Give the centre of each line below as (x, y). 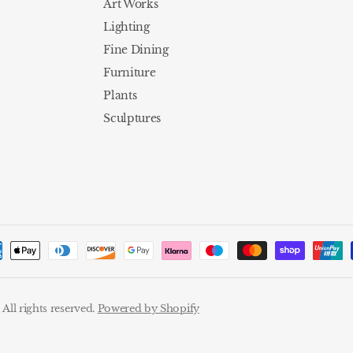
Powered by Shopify (148, 309)
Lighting (126, 27)
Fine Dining (136, 50)
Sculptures (132, 119)
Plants (120, 96)
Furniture (130, 73)
